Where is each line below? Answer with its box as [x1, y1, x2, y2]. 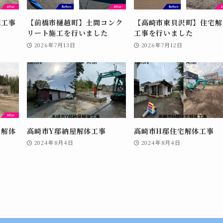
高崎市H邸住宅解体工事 [134, 125, 214, 136]
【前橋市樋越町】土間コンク [27, 17, 123, 27]
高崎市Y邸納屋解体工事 [27, 125, 106, 136]
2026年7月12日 [141, 40, 183, 49]
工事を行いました [134, 27, 193, 38]
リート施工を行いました [27, 27, 108, 38]
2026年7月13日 [34, 40, 76, 49]
